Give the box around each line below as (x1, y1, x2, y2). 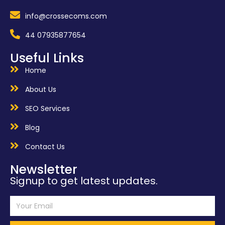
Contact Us (25, 142, 65, 152)
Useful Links (10, 49, 84, 67)
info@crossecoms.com (25, 11, 107, 22)
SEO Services (25, 103, 70, 114)
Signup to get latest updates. (10, 174, 158, 188)
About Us (25, 84, 56, 95)
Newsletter (10, 161, 77, 179)
